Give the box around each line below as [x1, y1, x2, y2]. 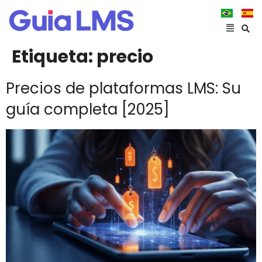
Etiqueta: [12, 44, 96, 69]
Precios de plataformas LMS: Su [6, 78, 241, 99]
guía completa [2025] [6, 99, 170, 120]
